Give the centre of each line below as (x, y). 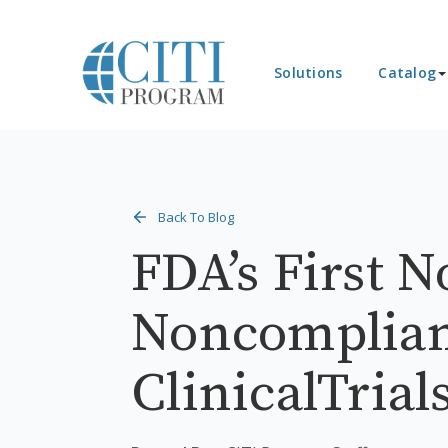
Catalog (407, 72)
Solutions (308, 72)
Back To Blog (196, 217)
